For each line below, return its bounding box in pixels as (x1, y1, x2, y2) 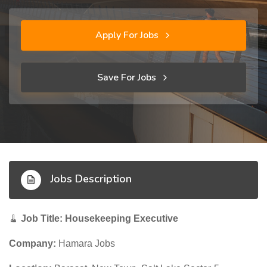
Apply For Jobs (95, 29, 161, 42)
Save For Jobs (97, 71, 159, 84)
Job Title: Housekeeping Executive (21, 213, 178, 223)
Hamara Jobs (56, 238, 115, 249)
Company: (9, 238, 56, 249)
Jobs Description (47, 172, 132, 187)
